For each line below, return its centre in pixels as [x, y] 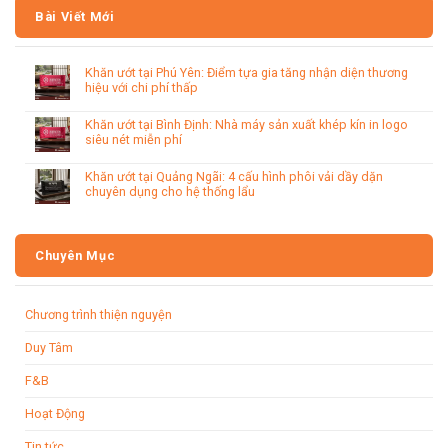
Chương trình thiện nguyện [98, 314]
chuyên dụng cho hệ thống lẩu [170, 191]
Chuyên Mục [75, 255]
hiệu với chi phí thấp [141, 87]
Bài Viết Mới [75, 16]
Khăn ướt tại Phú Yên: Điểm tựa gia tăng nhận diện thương [246, 72]
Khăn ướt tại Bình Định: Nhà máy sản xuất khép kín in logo [246, 124]
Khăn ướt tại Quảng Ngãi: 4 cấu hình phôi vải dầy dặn [234, 176]
